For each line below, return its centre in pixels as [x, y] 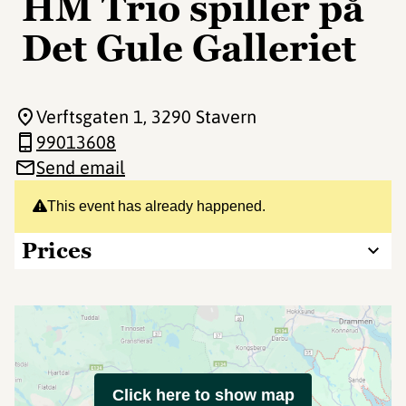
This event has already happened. [156, 206]
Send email [81, 167]
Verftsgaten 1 [90, 116]
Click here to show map [203, 395]
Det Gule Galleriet [189, 48]
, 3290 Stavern [200, 116]
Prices [57, 251]
